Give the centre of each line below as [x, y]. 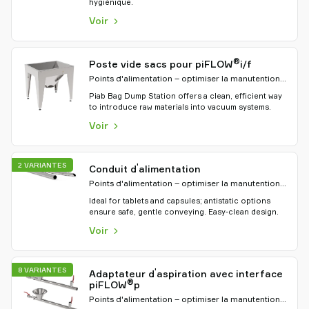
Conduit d [113, 169]
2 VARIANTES [42, 165]
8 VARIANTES [42, 270]
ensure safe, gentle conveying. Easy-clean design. [184, 212]
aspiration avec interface [220, 273]
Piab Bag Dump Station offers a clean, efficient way [186, 96]
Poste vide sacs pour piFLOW [161, 64]
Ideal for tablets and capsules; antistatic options [180, 201]
